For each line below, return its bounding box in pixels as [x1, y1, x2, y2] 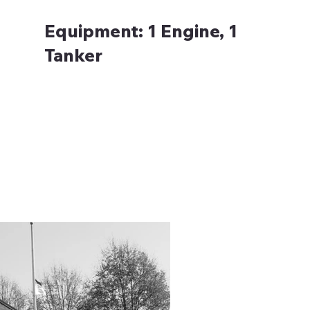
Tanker [44, 44, 102, 66]
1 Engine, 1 [147, 20, 237, 42]
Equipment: [44, 20, 147, 42]
